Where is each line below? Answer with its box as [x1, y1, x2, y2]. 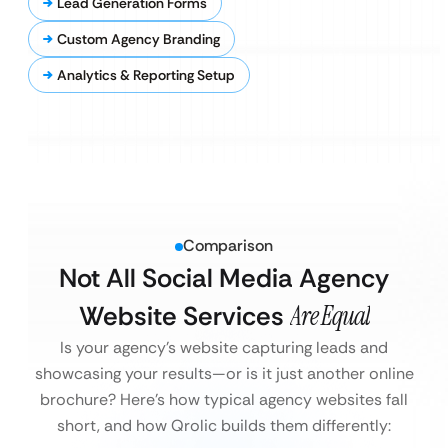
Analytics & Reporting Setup [57, 66, 235, 84]
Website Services [78, 299, 290, 333]
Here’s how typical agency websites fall [120, 389, 408, 410]
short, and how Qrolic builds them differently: [57, 415, 391, 436]
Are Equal [289, 299, 370, 333]
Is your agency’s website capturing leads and [60, 337, 388, 358]
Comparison [183, 235, 273, 256]
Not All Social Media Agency [59, 261, 389, 295]
